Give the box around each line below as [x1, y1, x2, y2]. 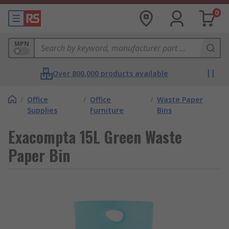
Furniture [90, 105, 124, 115]
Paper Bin [8, 144, 70, 167]
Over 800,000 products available [53, 68, 168, 78]
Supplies [27, 105, 57, 115]
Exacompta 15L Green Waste [8, 125, 182, 148]
